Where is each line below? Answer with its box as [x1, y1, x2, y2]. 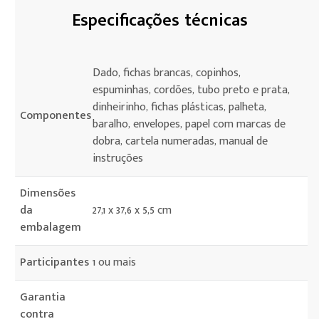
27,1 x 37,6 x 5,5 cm [93, 201, 172, 220]
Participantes [20, 253, 89, 272]
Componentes [20, 106, 91, 125]
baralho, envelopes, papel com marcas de [93, 115, 286, 134]
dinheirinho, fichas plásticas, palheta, [93, 98, 266, 117]
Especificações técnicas [71, 6, 248, 35]
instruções [93, 149, 143, 168]
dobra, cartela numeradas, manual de [93, 132, 268, 151]
